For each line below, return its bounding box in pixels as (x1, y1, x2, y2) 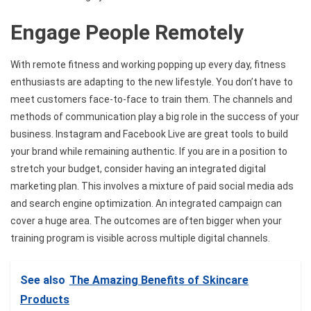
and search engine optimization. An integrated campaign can (10, 197, 282, 209)
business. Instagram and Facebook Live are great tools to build (10, 128, 288, 140)
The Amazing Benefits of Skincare (69, 273, 249, 287)
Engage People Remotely (10, 19, 244, 44)
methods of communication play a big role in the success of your (10, 110, 299, 122)
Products (20, 292, 69, 306)
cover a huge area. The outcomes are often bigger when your (10, 215, 282, 226)
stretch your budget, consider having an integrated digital (10, 162, 266, 174)
